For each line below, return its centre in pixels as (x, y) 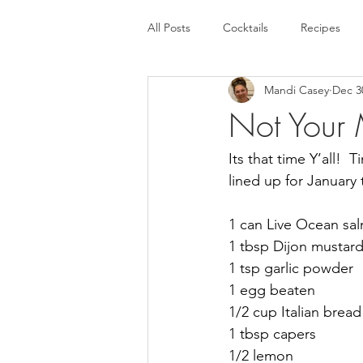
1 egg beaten (272, 290)
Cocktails (246, 27)
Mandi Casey (297, 90)
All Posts (169, 27)
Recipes (320, 27)
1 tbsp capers (272, 334)
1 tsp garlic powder (291, 268)
